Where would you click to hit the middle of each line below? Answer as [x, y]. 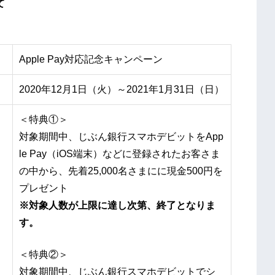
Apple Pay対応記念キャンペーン [91, 60]
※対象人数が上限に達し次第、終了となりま [117, 206]
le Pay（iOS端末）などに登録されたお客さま [120, 154]
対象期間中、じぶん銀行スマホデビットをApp [121, 137]
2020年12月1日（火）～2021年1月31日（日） [122, 90]
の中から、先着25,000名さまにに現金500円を [121, 171]
